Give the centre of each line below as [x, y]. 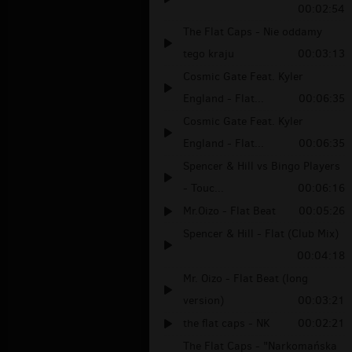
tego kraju [209, 54]
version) [203, 301]
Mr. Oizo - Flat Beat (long [246, 279]
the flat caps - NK [227, 324]
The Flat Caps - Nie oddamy [253, 32]
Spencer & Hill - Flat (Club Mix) [261, 234]
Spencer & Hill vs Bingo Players [262, 167]
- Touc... [203, 189]
